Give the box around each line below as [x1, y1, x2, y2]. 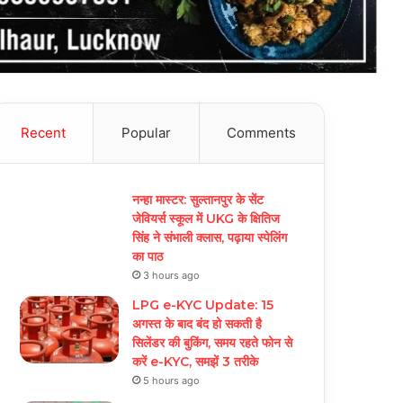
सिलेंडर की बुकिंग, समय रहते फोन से [132, 334, 293, 351]
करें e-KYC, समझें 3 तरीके [132, 353, 259, 370]
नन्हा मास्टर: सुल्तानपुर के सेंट [132, 191, 264, 208]
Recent [20, 123, 66, 141]
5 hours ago [143, 373, 201, 387]
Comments [227, 123, 297, 141]
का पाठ [132, 247, 164, 264]
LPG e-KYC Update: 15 [132, 296, 274, 313]
